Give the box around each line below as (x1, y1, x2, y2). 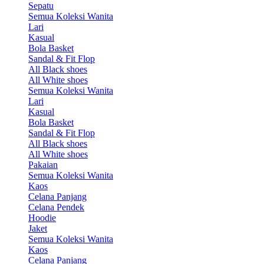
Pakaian (28, 160, 58, 170)
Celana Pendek (28, 202, 84, 213)
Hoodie (28, 213, 56, 223)
